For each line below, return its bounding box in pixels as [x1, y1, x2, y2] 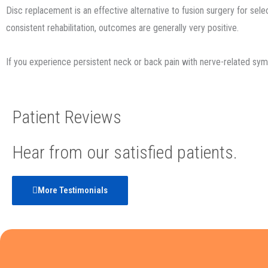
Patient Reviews [12, 106, 121, 127]
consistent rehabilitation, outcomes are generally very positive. [6, 22, 239, 33]
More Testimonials [38, 185, 108, 196]
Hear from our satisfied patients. [12, 142, 237, 163]
